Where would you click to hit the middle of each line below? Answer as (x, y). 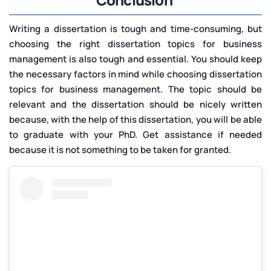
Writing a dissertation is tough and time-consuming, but (135, 29)
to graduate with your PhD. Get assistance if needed (135, 135)
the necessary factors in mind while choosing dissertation (135, 74)
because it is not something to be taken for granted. (120, 150)
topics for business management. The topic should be (135, 90)
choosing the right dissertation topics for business (135, 44)
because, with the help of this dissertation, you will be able (135, 120)
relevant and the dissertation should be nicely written (135, 105)
